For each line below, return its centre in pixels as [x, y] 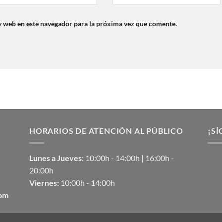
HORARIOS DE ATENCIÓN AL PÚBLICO [106, 130]
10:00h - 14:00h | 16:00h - [129, 158]
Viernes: [44, 182]
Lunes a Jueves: [56, 158]
